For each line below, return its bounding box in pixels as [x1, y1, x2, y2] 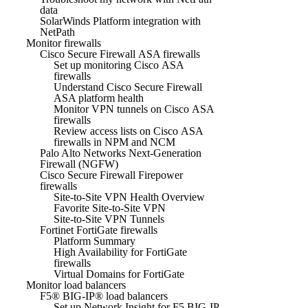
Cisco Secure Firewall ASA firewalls [40, 47, 200, 60]
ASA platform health [54, 91, 144, 104]
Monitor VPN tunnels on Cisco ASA [54, 102, 214, 115]
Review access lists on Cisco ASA [54, 124, 203, 137]
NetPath [40, 25, 75, 38]
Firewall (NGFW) [40, 157, 118, 170]
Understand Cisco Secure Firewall [54, 80, 202, 93]
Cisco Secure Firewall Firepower [40, 168, 183, 181]
